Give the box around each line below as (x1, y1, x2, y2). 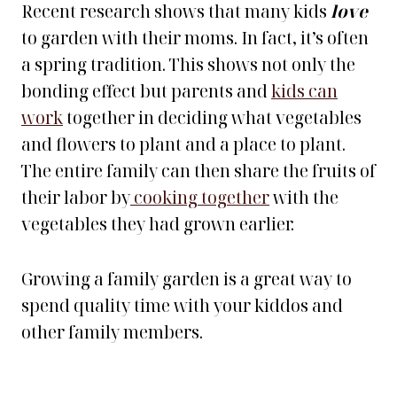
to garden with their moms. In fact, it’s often (21, 27, 369, 50)
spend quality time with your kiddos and (21, 294, 343, 317)
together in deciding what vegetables (63, 106, 362, 129)
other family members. (21, 321, 203, 344)
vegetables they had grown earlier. (21, 213, 294, 236)
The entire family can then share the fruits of (21, 160, 376, 183)
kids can (271, 80, 338, 103)
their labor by (21, 186, 130, 209)
